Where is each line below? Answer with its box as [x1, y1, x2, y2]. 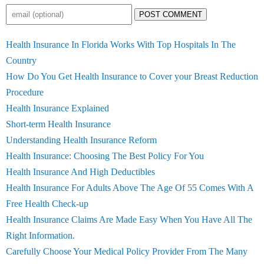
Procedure [6, 87, 44, 97]
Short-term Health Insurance [6, 119, 111, 129]
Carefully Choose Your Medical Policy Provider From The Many [6, 246, 247, 256]
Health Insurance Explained [6, 103, 109, 113]
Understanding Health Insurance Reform [6, 135, 157, 145]
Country [6, 55, 37, 65]
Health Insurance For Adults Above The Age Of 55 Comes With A [6, 183, 253, 193]
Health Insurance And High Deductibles [6, 167, 155, 177]
